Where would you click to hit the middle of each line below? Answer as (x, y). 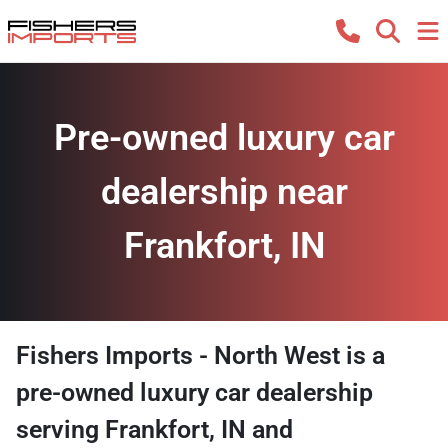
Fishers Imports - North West (178, 355)
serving (60, 429)
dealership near (224, 192)
